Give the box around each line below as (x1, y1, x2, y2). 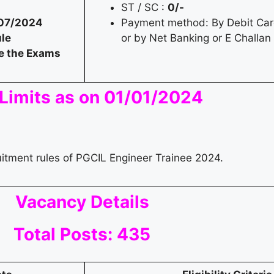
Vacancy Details (15, 191, 149, 213)
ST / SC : (121, 1, 168, 14)
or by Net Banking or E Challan (121, 32, 271, 45)
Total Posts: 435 (13, 224, 150, 245)
